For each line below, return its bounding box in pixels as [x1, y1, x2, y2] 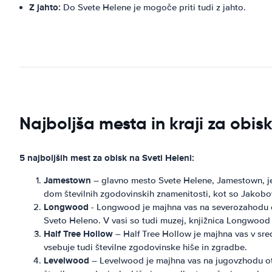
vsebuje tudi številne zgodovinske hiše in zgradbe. [44, 242, 247, 253]
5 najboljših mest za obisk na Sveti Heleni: [19, 151, 194, 165]
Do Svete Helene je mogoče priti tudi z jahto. [61, 2, 246, 13]
